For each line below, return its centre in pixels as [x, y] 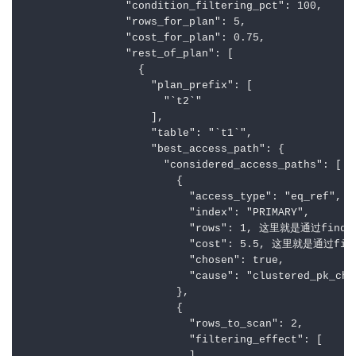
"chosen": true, [154, 261]
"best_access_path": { [154, 150]
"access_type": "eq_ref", [183, 197]
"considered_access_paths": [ [183, 166]
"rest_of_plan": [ [129, 54]
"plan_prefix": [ [138, 86]
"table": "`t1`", [138, 134]
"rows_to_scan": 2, [164, 325]
